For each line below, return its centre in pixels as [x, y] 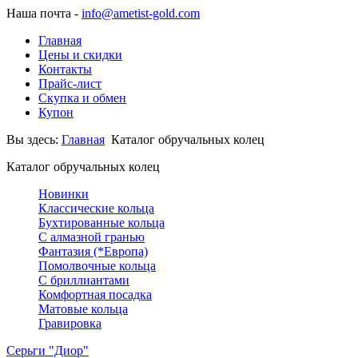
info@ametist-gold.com [141, 13]
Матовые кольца [83, 309]
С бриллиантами [84, 280]
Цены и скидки [80, 55]
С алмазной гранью [91, 237]
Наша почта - [44, 13]
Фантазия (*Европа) [93, 251]
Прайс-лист [70, 84]
